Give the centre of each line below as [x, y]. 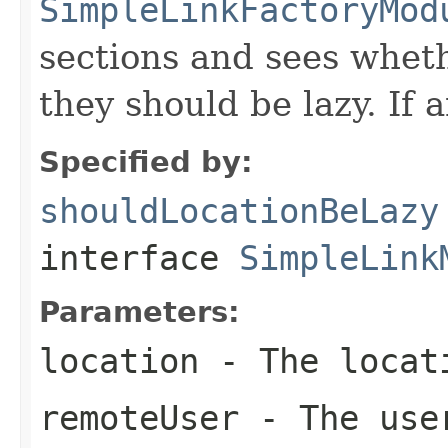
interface [139, 257]
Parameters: [139, 311]
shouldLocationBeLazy [239, 210]
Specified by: [146, 161]
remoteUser [139, 417]
